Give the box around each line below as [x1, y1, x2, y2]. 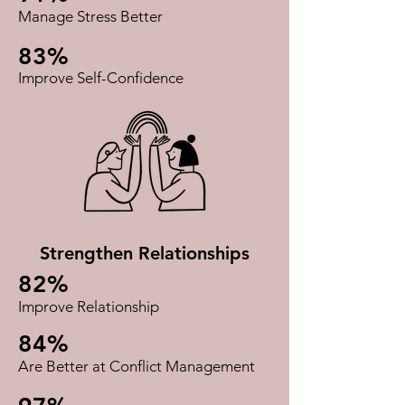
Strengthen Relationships [40, 242, 250, 264]
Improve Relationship [18, 297, 159, 316]
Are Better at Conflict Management [18, 357, 255, 375]
